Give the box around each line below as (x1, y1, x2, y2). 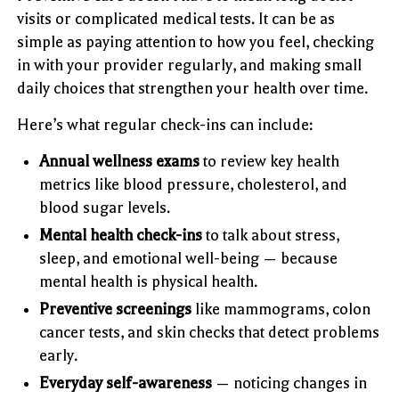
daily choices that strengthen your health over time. (17, 78, 369, 97)
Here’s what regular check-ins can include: (17, 115, 313, 134)
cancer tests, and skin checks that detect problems (39, 322, 380, 341)
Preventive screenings (39, 299, 192, 318)
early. (39, 346, 78, 364)
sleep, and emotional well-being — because (39, 248, 338, 267)
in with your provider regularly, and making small (17, 55, 362, 74)
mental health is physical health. (39, 272, 258, 290)
